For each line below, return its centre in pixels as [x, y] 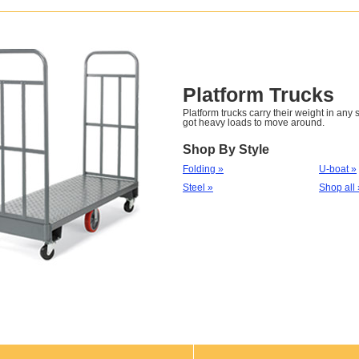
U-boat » [338, 169]
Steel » [198, 188]
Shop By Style [226, 149]
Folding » [203, 169]
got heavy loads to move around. [254, 123]
